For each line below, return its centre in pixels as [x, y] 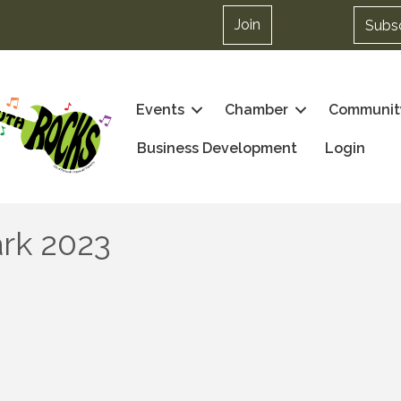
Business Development [217, 149]
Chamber [256, 110]
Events [160, 110]
